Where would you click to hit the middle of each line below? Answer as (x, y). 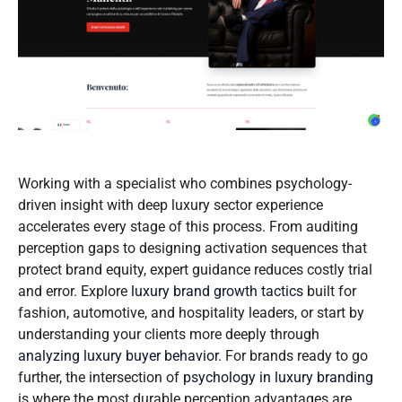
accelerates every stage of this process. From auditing (188, 226)
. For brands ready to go (293, 355)
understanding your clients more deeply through (169, 334)
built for (330, 291)
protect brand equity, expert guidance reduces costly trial (195, 269)
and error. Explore (74, 291)
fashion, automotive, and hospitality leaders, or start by (191, 312)
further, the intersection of (100, 377)
